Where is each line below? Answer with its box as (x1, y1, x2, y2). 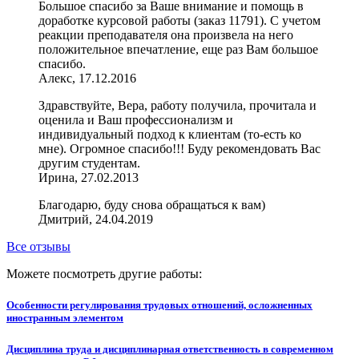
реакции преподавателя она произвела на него (38, 28, 293, 42)
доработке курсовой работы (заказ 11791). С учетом (38, 14, 321, 28)
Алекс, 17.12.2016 (38, 71, 136, 86)
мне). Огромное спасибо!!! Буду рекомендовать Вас (38, 142, 321, 156)
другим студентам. (38, 156, 140, 171)
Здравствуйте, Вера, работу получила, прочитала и (38, 99, 317, 113)
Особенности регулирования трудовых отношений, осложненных (6, 299, 313, 312)
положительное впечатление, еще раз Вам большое (38, 42, 318, 57)
